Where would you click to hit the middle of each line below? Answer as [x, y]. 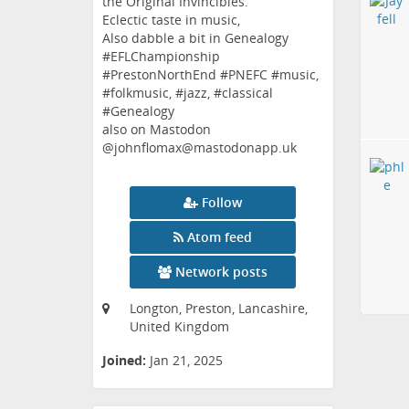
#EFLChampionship [161, 57]
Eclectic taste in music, [171, 20]
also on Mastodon [157, 130]
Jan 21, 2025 [186, 361]
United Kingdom [179, 327]
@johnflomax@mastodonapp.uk [199, 148]
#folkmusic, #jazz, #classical [188, 93]
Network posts [222, 272]
